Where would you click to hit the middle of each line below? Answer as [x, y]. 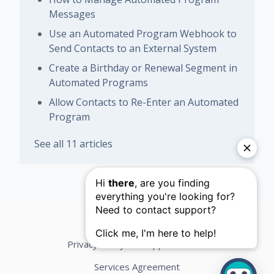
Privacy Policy [96, 244]
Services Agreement [137, 266]
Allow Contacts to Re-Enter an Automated [144, 102]
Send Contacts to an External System [133, 48]
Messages [72, 14]
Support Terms [175, 244]
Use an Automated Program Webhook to [143, 33]
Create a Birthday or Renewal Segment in [143, 68]
